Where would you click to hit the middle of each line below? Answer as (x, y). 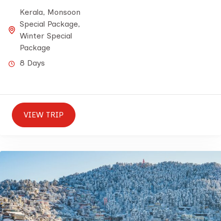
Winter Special (46, 36)
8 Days (32, 63)
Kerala (31, 12)
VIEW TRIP (44, 115)
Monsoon (64, 12)
